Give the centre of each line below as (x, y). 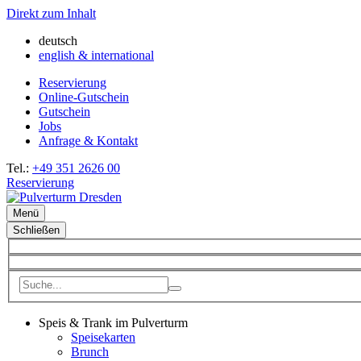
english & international (96, 55)
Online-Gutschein (84, 97)
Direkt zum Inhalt (51, 13)
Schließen (36, 230)
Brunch (90, 351)
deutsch (58, 41)
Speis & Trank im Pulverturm (113, 322)
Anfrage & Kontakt (88, 141)
